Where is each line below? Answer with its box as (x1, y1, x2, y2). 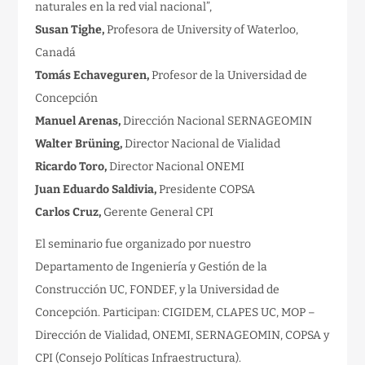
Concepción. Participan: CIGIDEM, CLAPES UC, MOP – (35, 306, 316, 320)
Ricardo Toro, (35, 160, 108, 174)
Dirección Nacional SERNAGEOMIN (121, 114, 313, 129)
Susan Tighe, (35, 23, 105, 37)
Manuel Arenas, (35, 114, 121, 129)
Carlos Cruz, (35, 205, 102, 220)
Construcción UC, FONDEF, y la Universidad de (35, 283, 280, 297)
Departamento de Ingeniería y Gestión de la (35, 260, 268, 275)
